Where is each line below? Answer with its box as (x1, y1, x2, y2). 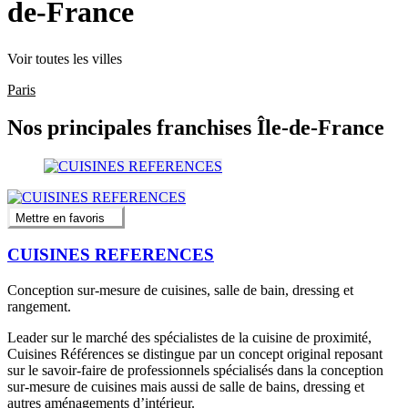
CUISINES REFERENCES (7, 245, 214, 265)
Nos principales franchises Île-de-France (7, 116, 384, 140)
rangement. (7, 299, 71, 315)
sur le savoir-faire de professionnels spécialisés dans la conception (7, 362, 383, 379)
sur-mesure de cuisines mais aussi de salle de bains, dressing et (7, 379, 364, 395)
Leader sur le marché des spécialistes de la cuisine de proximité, (7, 330, 372, 346)
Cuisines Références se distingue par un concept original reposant (7, 346, 382, 362)
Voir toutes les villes (7, 50, 122, 66)
